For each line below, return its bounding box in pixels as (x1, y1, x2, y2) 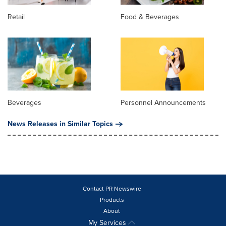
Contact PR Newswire (82, 184, 141, 193)
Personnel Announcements (121, 97, 206, 108)
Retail (8, 11, 25, 22)
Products (99, 195, 124, 204)
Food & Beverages (121, 11, 179, 22)
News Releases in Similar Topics (8, 118, 113, 129)
